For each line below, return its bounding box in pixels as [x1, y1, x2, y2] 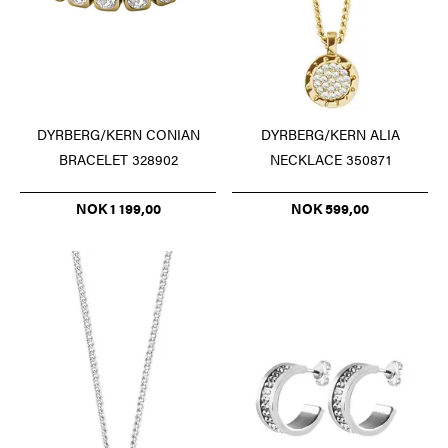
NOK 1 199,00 [75, 198, 161, 219]
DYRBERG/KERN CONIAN [36, 124, 200, 145]
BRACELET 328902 [58, 149, 178, 170]
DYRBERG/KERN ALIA [260, 124, 400, 145]
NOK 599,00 [291, 198, 369, 219]
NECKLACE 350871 [269, 149, 391, 170]
